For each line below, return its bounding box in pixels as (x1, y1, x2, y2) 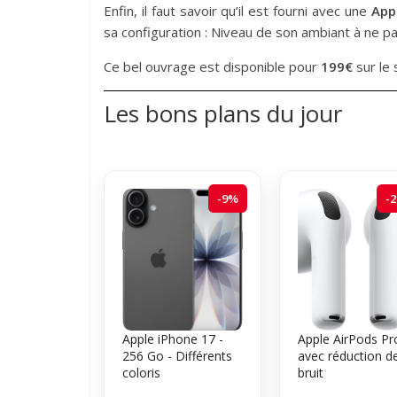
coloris (122, 363, 160, 381)
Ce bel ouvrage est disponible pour (104, 57, 321, 75)
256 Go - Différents (122, 346, 232, 364)
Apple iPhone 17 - (122, 330, 223, 347)
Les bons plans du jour (104, 97, 342, 129)
